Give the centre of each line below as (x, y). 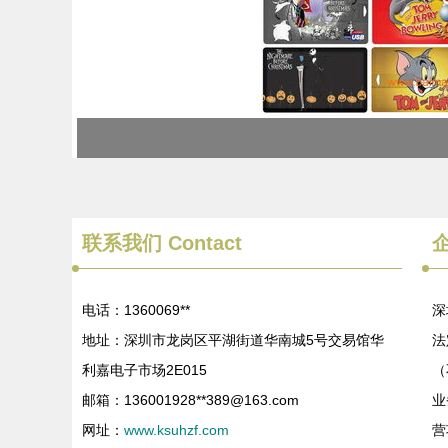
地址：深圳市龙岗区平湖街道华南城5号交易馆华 (233, 340)
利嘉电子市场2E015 (144, 370)
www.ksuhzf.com (176, 430)
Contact (202, 243)
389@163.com (252, 400)
